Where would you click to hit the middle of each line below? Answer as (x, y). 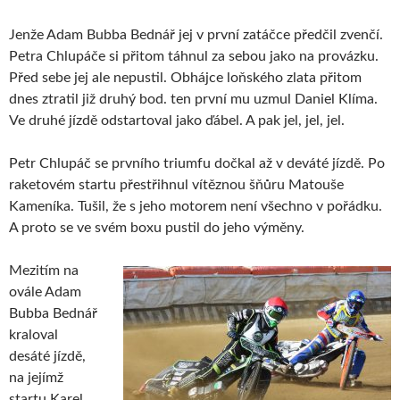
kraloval (33, 334)
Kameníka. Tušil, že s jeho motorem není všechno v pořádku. (196, 206)
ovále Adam (45, 292)
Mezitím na (44, 270)
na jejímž (36, 377)
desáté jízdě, (47, 356)
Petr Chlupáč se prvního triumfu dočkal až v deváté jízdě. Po (197, 163)
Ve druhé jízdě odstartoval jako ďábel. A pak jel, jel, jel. (177, 120)
